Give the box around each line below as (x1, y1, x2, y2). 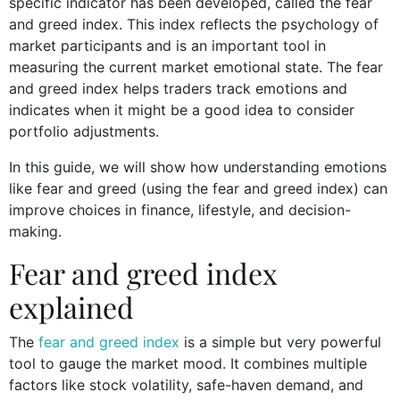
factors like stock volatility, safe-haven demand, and (9, 375, 363, 394)
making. (9, 221, 62, 240)
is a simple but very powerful (179, 332, 381, 351)
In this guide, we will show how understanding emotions (9, 157, 387, 176)
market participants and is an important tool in (9, 36, 326, 54)
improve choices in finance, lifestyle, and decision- (9, 200, 351, 219)
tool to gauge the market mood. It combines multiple (9, 354, 367, 372)
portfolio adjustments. (9, 121, 163, 140)
